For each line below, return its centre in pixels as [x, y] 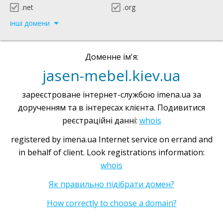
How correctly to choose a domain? [111, 203]
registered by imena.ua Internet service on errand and [111, 139]
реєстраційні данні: [101, 120]
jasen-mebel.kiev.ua [111, 75]
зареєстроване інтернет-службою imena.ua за [111, 95]
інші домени [30, 23]
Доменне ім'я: [111, 57]
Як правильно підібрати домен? [111, 184]
